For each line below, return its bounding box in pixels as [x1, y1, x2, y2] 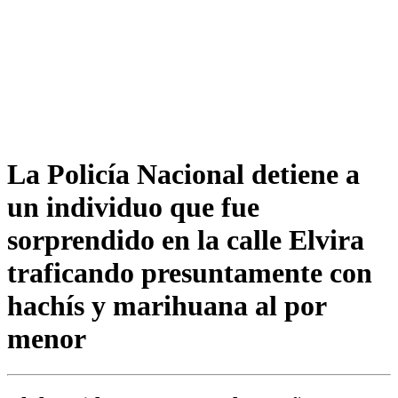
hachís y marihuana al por [7, 289, 326, 322]
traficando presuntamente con [7, 256, 372, 289]
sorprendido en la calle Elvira [7, 223, 364, 256]
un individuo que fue [7, 190, 259, 223]
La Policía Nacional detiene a [7, 157, 360, 190]
